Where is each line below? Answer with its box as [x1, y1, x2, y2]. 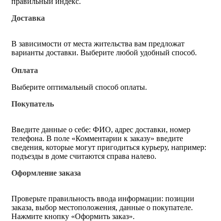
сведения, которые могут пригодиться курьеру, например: [11, 143, 206, 151]
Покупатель [11, 99, 54, 108]
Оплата [11, 66, 38, 74]
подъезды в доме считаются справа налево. [11, 151, 156, 160]
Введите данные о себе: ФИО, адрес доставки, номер [11, 125, 190, 134]
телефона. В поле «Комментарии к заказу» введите [11, 134, 183, 143]
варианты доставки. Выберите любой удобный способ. [11, 48, 199, 57]
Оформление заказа [11, 168, 81, 177]
